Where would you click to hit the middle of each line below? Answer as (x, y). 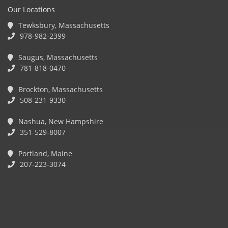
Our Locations (31, 9)
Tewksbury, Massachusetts (63, 25)
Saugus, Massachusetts (57, 57)
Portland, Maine (44, 153)
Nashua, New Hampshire (60, 121)
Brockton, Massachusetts (60, 89)
